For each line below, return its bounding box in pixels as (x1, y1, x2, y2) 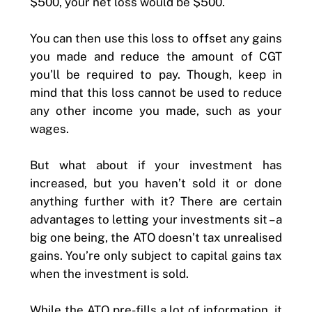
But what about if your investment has (29, 157, 283, 172)
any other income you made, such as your (29, 103, 283, 118)
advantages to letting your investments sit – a (29, 212, 283, 226)
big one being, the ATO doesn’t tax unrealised (29, 230, 283, 244)
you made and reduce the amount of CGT (29, 49, 283, 63)
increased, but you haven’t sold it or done (29, 175, 283, 190)
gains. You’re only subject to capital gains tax (29, 248, 283, 263)
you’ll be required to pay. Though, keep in (29, 67, 283, 81)
